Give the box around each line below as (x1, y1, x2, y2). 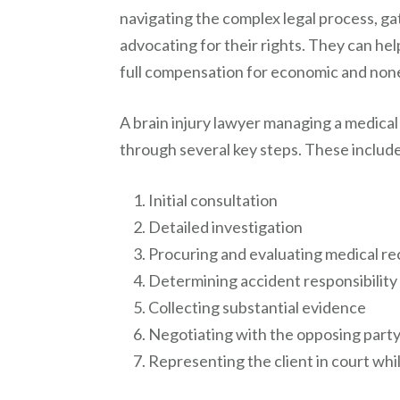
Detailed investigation (148, 217, 304, 237)
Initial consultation (148, 190, 279, 210)
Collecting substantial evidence (148, 297, 367, 317)
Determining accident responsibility (148, 271, 398, 290)
